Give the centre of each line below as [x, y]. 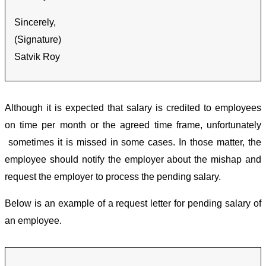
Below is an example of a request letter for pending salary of [133, 203]
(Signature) [38, 39]
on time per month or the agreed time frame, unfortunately [133, 125]
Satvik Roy [37, 56]
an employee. [33, 220]
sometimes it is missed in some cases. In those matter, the [133, 142]
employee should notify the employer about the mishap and [133, 159]
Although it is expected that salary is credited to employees [133, 107]
